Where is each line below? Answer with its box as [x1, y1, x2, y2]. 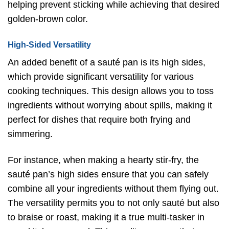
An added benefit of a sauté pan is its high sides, [8, 57, 205, 67]
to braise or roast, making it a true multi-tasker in [8, 212, 204, 223]
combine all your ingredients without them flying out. [8, 184, 219, 194]
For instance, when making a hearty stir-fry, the [8, 155, 199, 166]
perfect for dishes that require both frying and [8, 114, 191, 125]
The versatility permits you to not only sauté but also [8, 198, 219, 209]
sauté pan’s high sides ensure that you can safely [8, 169, 209, 180]
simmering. [8, 128, 53, 139]
